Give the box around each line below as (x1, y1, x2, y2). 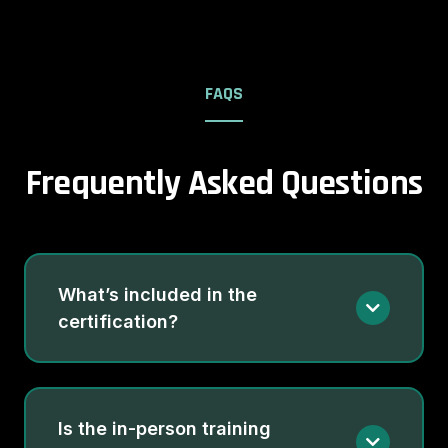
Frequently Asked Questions (25, 160, 423, 206)
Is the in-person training (58, 417, 271, 439)
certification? (58, 310, 178, 332)
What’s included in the (58, 283, 257, 305)
